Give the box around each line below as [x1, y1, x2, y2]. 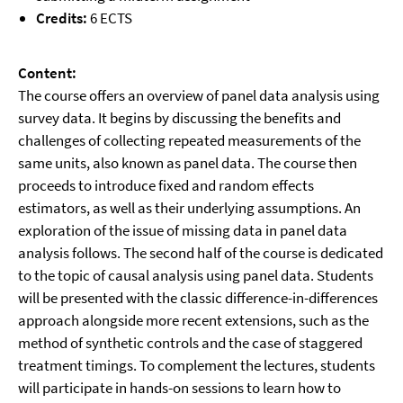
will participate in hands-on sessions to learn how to [18, 378, 341, 398]
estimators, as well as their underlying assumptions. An [18, 198, 361, 218]
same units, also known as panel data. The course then [18, 153, 357, 173]
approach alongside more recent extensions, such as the [18, 310, 369, 330]
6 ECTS [87, 8, 132, 28]
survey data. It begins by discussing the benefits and [18, 108, 341, 128]
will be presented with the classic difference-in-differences [18, 288, 378, 308]
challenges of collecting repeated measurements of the [18, 130, 361, 150]
